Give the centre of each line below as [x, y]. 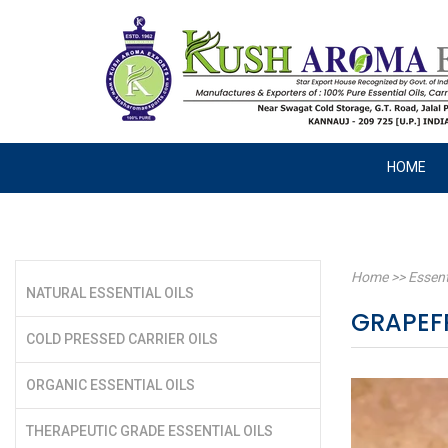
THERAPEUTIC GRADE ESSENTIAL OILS [149, 431]
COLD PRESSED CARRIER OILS [122, 339]
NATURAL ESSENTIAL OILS [110, 293]
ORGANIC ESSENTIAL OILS [110, 385]
